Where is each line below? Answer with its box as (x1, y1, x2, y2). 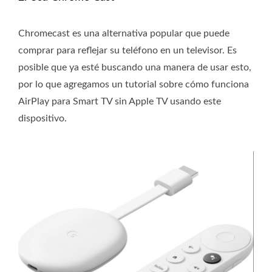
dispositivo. (18, 113, 67, 123)
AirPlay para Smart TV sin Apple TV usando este (18, 96, 221, 106)
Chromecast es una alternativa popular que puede (18, 28, 229, 38)
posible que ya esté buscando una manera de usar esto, (18, 62, 251, 72)
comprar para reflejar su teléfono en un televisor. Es (18, 45, 237, 55)
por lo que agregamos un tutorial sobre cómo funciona (18, 79, 249, 89)
